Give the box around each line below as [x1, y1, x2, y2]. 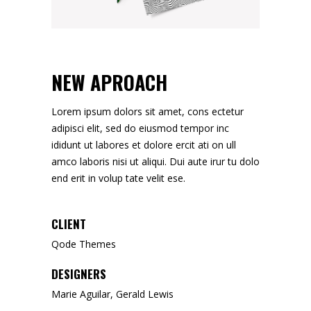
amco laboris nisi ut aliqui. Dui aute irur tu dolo [51, 155, 260, 169]
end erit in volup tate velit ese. [51, 171, 185, 185]
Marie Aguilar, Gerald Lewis [51, 287, 174, 301]
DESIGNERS [51, 265, 106, 283]
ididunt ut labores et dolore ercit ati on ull [51, 138, 236, 152]
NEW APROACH [51, 68, 167, 97]
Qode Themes [51, 237, 116, 251]
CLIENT [51, 215, 86, 233]
